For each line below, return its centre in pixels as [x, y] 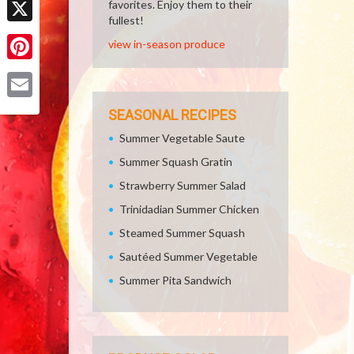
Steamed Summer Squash [182, 233]
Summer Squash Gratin [176, 162]
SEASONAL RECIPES [172, 115]
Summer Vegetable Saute [182, 138]
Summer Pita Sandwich [175, 280]
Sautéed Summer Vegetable [188, 256]
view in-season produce [167, 44]
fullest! [126, 20]
